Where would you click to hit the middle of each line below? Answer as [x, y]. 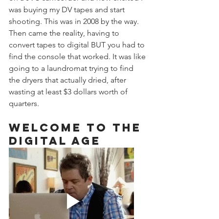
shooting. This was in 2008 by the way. [75, 21]
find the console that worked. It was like [78, 56]
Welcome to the [77, 128]
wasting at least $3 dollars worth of [69, 92]
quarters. [25, 103]
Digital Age [55, 141]
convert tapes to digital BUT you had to [78, 45]
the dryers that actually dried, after [68, 80]
